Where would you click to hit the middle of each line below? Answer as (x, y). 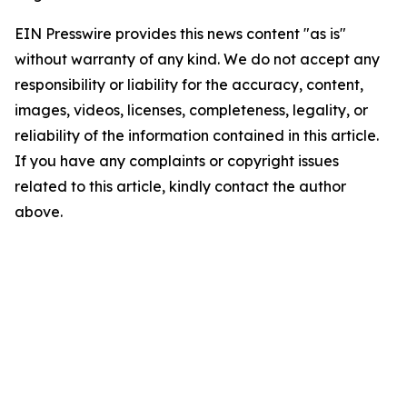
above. (39, 212)
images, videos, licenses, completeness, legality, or (191, 110)
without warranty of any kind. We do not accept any (197, 59)
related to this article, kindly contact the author (180, 186)
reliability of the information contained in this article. (197, 135)
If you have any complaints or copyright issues (177, 161)
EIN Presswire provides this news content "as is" (180, 34)
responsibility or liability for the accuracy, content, (189, 84)
